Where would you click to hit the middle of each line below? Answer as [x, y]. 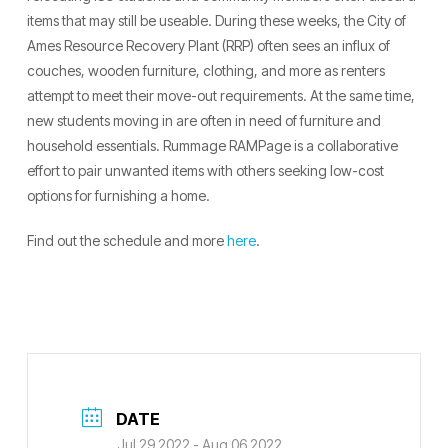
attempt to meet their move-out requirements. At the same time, [220, 95]
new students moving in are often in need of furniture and [203, 120]
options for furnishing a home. [118, 195]
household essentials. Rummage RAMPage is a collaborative [212, 145]
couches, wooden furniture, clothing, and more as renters [205, 70]
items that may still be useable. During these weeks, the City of [216, 20]
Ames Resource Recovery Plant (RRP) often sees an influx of [208, 45]
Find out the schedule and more [126, 240]
